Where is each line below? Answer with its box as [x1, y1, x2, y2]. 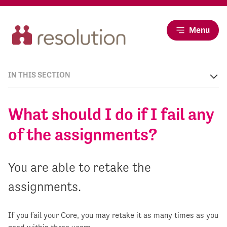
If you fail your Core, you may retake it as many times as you [8, 210, 218, 220]
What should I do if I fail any [8, 104, 214, 125]
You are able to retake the [8, 160, 151, 175]
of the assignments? [8, 125, 157, 145]
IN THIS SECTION [8, 70, 70, 80]
